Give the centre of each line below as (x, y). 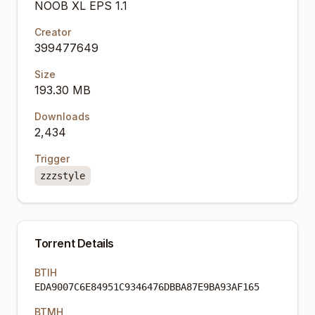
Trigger (52, 159)
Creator (53, 32)
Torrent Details (74, 243)
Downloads (62, 116)
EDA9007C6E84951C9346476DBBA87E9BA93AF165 (147, 287)
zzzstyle (63, 176)
